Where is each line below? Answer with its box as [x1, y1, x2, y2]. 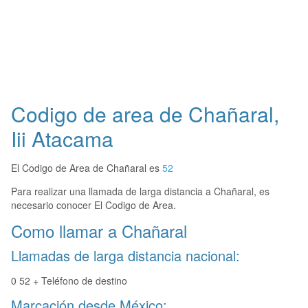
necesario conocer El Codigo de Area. [11, 198, 176, 212]
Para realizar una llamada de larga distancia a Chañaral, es [11, 184, 269, 199]
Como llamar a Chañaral [11, 219, 187, 243]
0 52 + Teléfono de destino [11, 274, 127, 288]
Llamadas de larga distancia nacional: [11, 245, 240, 266]
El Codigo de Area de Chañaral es [11, 161, 162, 175]
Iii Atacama [11, 124, 113, 154]
